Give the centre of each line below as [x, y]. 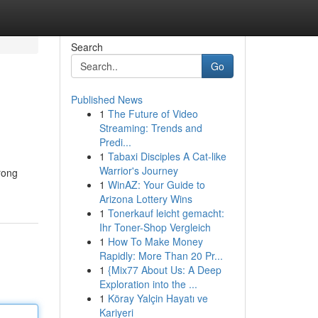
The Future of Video [153, 114]
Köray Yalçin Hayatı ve [158, 298]
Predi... [115, 142]
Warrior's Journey [138, 170]
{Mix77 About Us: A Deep [164, 270]
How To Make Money [155, 241]
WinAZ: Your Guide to [156, 185]
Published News [106, 99]
